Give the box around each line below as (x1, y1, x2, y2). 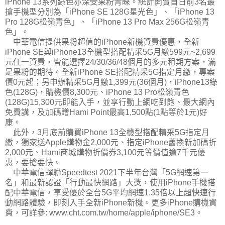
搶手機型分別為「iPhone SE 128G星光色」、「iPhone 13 (5, 7, 214, 16)
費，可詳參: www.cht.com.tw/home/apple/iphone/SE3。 (5, 208, 207, 217)
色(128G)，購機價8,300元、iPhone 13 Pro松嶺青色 (5, 87, 189, 96)
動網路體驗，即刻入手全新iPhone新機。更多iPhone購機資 (5, 198, 217, 207)
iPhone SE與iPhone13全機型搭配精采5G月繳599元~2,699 (5, 47, 215, 56)
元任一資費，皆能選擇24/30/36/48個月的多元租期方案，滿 (5, 57, 216, 66)
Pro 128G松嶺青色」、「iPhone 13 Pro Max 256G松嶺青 (5, 17, 209, 26)
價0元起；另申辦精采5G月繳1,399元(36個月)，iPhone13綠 (5, 77, 217, 86)
